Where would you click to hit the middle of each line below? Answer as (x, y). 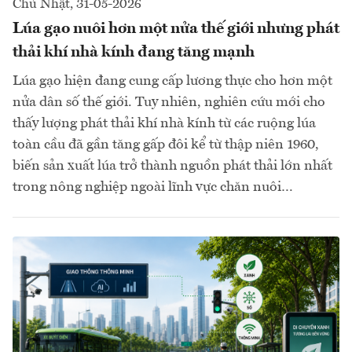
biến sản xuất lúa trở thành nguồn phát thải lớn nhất (172, 165)
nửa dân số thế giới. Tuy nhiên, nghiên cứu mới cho (169, 102)
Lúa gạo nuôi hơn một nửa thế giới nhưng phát (176, 29)
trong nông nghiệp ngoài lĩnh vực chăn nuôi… (153, 187)
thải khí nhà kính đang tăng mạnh (134, 52)
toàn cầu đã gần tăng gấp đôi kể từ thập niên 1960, (166, 144)
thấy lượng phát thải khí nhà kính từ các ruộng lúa (164, 123)
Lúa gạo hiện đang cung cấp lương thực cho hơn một (172, 81)
